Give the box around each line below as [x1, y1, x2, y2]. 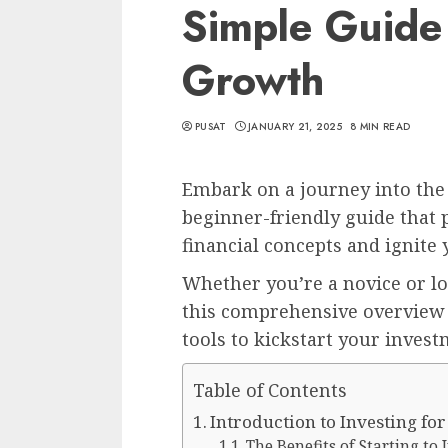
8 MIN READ [350, 119, 411, 134]
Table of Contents [193, 377, 347, 402]
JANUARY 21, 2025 [248, 119, 342, 134]
